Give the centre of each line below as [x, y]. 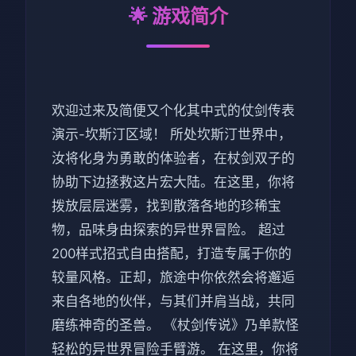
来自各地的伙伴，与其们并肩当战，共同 [173, 302]
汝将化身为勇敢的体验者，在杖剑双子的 [173, 159]
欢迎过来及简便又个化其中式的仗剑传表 [173, 111]
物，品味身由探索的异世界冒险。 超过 [168, 230]
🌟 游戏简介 [178, 17]
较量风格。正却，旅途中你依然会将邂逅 [173, 278]
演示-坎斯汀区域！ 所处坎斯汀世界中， [172, 135]
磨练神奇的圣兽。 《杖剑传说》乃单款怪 [175, 325]
